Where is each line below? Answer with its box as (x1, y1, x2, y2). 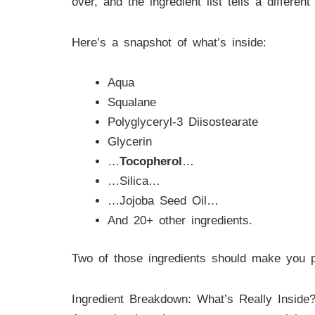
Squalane (108, 96, 156, 110)
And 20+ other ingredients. (108, 214, 252, 228)
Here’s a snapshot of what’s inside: (72, 35, 266, 49)
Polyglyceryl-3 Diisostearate (108, 115, 258, 129)
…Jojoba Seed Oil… (108, 194, 219, 208)
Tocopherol (120, 155, 182, 169)
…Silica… (108, 174, 160, 188)
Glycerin (108, 135, 152, 149)
